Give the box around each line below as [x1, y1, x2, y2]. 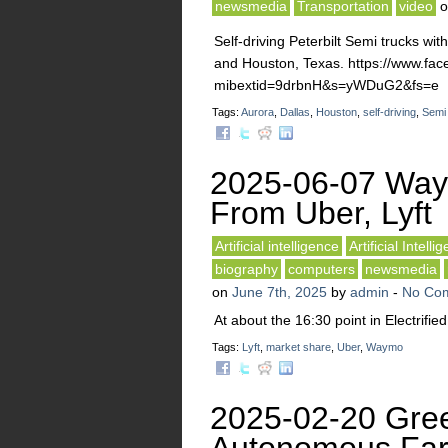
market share [266, 341, 331, 353]
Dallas [280, 106, 310, 118]
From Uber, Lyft [210, 195, 432, 231]
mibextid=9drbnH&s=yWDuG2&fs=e [214, 77, 439, 93]
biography [215, 261, 278, 277]
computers [288, 261, 355, 277]
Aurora [241, 106, 274, 118]
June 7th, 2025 [232, 284, 327, 300]
